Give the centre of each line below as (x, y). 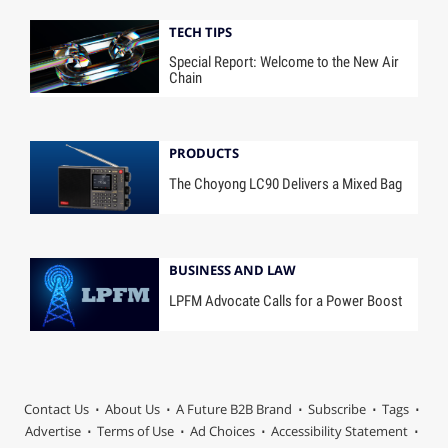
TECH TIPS (201, 31)
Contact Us (56, 409)
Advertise (52, 431)
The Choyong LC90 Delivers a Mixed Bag (286, 184)
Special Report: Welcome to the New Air (284, 62)
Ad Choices (222, 431)
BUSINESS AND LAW (233, 270)
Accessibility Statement (339, 431)
